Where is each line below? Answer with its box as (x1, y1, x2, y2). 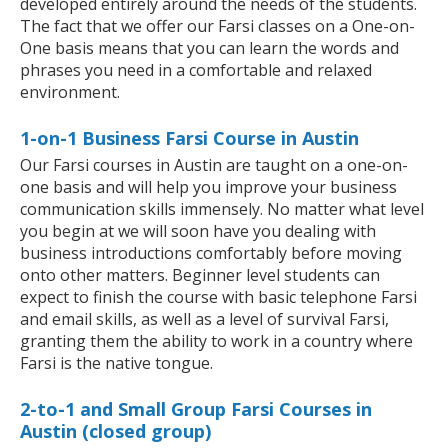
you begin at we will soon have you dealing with (20, 220, 376, 243)
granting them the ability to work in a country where (20, 330, 413, 353)
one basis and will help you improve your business (20, 176, 397, 199)
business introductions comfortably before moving (20, 242, 402, 265)
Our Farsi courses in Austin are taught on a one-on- (20, 154, 408, 177)
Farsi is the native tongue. (20, 352, 213, 375)
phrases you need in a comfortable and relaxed (20, 59, 372, 82)
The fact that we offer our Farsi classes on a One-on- (20, 15, 415, 38)
